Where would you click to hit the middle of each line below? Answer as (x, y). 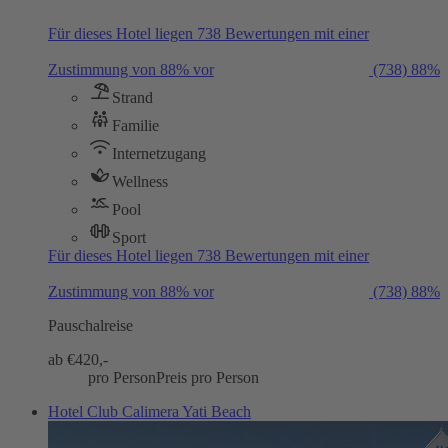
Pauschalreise (90, 325)
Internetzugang (159, 153)
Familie (135, 125)
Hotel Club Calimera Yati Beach (149, 411)
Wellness (140, 181)
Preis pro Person (207, 377)
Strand (132, 97)
